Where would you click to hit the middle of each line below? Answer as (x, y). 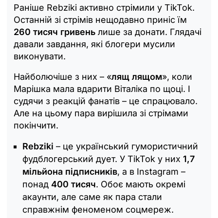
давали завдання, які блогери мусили (94, 44)
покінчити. (36, 125)
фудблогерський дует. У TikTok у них (103, 159)
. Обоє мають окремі (141, 184)
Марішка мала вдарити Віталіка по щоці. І (102, 89)
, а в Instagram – (151, 171)
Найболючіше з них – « (63, 76)
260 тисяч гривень (54, 32)
